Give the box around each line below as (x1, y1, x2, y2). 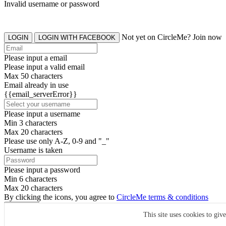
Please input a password (4, 165, 80, 174)
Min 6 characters (4, 174, 57, 183)
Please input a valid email (4, 62, 85, 71)
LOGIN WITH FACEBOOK (79, 33, 116, 41)
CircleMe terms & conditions (117, 192, 208, 201)
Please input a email (4, 53, 67, 62)
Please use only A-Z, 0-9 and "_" (4, 136, 109, 145)
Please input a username (4, 109, 80, 118)
